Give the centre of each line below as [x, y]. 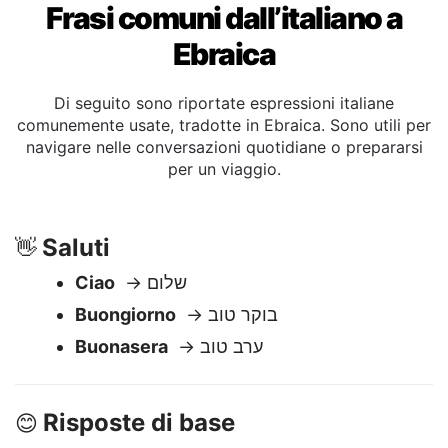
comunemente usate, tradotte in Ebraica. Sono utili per [224, 175]
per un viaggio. [224, 219]
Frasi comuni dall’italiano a [224, 68]
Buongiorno [125, 364]
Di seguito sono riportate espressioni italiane [224, 153]
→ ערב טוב [231, 396]
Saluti [76, 297]
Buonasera [121, 396]
